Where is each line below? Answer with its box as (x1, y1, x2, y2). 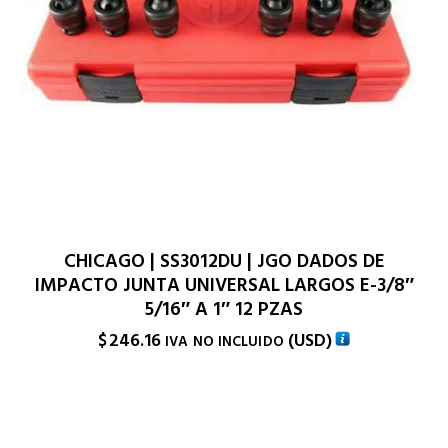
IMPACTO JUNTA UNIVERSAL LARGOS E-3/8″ (34, 271, 414, 299)
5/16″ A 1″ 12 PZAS (145, 295, 303, 323)
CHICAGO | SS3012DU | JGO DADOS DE (63, 247, 385, 275)
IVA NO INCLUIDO (165, 331, 284, 352)
